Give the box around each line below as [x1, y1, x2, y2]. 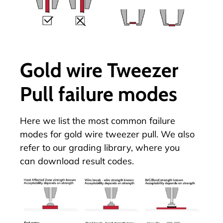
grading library [69, 142, 131, 154]
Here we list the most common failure [20, 115, 175, 127]
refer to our [20, 142, 69, 154]
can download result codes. [20, 155, 134, 167]
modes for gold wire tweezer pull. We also [20, 128, 195, 140]
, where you [131, 142, 180, 154]
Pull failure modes [20, 82, 177, 107]
